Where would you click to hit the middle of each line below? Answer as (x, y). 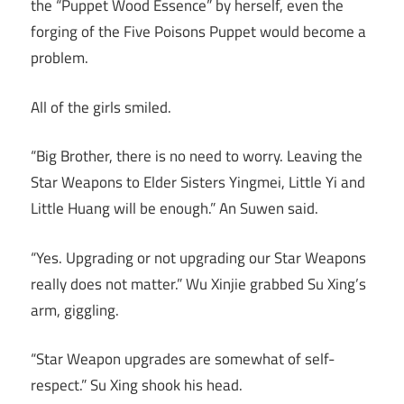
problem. (60, 58)
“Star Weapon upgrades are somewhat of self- (183, 359)
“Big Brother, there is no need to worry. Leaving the (197, 156)
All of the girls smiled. (101, 107)
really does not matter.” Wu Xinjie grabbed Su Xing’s (198, 284)
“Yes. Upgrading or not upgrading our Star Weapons (198, 257)
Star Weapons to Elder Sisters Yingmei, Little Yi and (198, 183)
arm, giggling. (75, 310)
